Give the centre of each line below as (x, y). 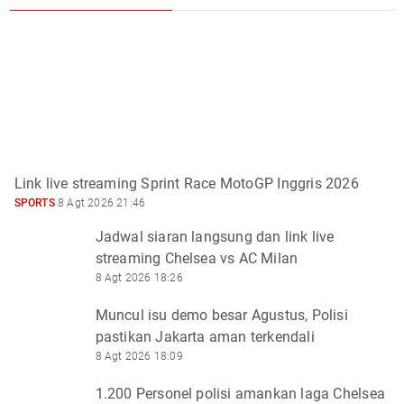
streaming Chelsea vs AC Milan (197, 258)
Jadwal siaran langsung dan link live (215, 236)
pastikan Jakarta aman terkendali (205, 336)
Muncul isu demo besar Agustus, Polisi (221, 315)
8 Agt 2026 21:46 (100, 202)
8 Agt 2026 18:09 (139, 356)
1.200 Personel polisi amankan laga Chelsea (240, 393)
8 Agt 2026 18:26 (139, 277)
